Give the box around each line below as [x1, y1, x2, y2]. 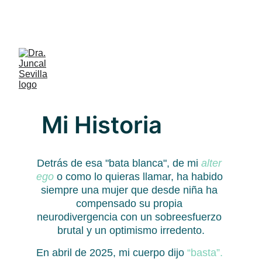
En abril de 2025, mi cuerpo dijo [36, 247, 187, 258]
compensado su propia [76, 198, 186, 209]
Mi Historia [41, 111, 162, 139]
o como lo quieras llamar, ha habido [53, 171, 226, 182]
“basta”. [187, 247, 226, 258]
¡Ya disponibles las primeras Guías [27, 1, 205, 13]
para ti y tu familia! [22, 14, 116, 26]
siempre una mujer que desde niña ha [41, 184, 221, 196]
